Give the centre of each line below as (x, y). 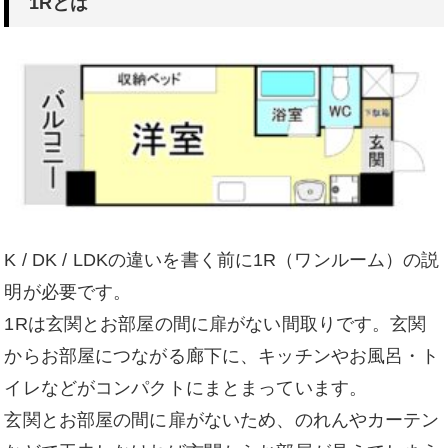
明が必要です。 (68, 292)
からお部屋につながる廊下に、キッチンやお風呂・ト (222, 356)
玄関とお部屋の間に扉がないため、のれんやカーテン (222, 420)
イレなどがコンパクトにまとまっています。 (186, 388)
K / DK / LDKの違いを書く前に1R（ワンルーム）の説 (222, 260)
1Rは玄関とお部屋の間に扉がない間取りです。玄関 (215, 324)
